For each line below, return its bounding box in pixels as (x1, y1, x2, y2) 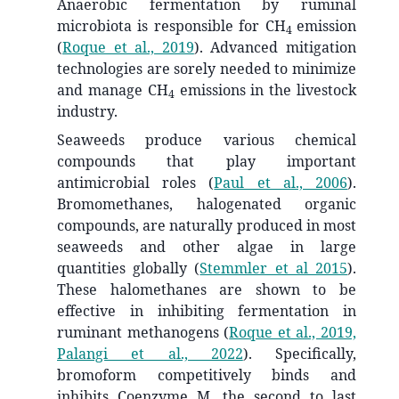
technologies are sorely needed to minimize (57, 59, 356, 79)
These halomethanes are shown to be (57, 280, 356, 300)
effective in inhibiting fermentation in (57, 301, 356, 322)
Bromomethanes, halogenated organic (57, 194, 356, 215)
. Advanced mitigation (199, 37, 357, 58)
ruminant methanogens (57, 322, 224, 343)
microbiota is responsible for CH (57, 16, 286, 37)
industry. (57, 102, 118, 122)
